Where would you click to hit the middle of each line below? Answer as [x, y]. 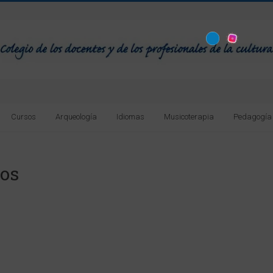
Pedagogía [253, 116]
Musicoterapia [189, 116]
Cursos [23, 116]
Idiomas [130, 116]
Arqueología [76, 116]
